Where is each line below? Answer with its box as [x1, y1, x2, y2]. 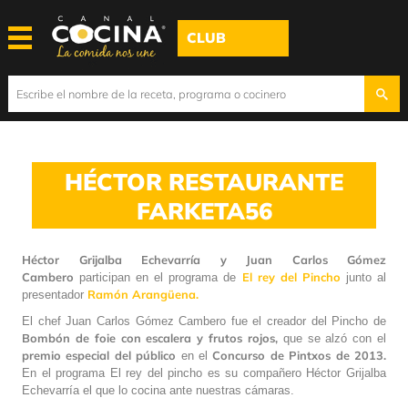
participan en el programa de [74, 270, 242, 284]
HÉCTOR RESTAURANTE [65, 166, 343, 196]
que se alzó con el [277, 331, 387, 345]
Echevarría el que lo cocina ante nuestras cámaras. [22, 382, 294, 397]
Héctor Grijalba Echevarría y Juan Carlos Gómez [22, 251, 386, 267]
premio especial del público [22, 347, 177, 362]
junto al [340, 270, 387, 284]
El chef [22, 313, 66, 328]
